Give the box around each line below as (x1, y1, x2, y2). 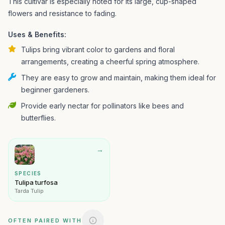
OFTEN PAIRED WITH (8, 217, 82, 224)
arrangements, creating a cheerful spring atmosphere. (21, 57, 199, 66)
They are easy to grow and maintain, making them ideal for (21, 73, 216, 82)
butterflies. (21, 114, 56, 122)
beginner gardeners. (21, 85, 89, 94)
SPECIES (15, 170, 42, 176)
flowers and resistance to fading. (8, 9, 117, 18)
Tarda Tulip (15, 187, 44, 194)
